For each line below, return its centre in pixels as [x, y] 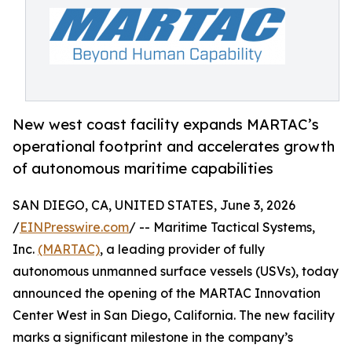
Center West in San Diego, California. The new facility [174, 315]
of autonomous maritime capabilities [143, 169]
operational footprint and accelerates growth [174, 147]
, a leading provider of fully [182, 249]
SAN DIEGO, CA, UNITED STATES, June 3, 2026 [154, 205]
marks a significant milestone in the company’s [153, 337]
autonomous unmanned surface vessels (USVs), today [176, 271]
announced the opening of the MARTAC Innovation [167, 293]
